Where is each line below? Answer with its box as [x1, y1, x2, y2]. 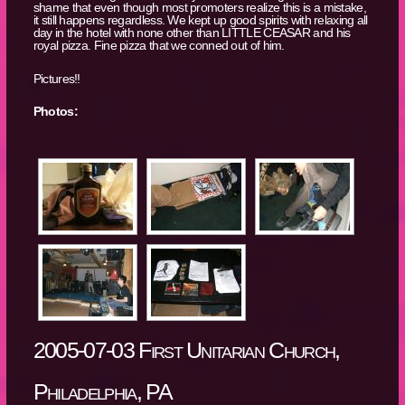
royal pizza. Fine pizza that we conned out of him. [33, 38, 285, 53]
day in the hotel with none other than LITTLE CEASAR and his [33, 25, 351, 41]
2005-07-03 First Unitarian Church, [33, 336, 340, 363]
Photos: [33, 104, 78, 119]
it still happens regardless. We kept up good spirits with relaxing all [33, 13, 368, 28]
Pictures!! [33, 71, 80, 86]
